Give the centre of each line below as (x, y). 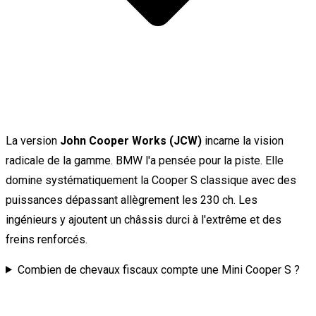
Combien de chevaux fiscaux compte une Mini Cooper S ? (158, 269)
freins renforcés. (47, 239)
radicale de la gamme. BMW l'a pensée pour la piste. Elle (145, 160)
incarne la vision (243, 140)
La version (33, 140)
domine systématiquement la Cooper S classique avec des (151, 180)
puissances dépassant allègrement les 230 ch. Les (132, 200)
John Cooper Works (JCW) (131, 140)
